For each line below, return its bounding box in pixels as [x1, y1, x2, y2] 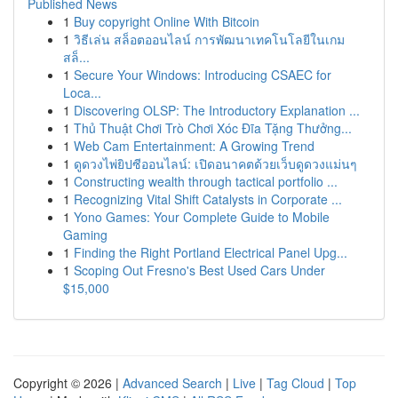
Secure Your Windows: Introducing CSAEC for [74, 66, 331, 84]
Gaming [63, 226, 107, 243]
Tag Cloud [267, 374, 324, 392]
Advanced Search [123, 374, 222, 392]
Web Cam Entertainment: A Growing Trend [74, 137, 314, 155]
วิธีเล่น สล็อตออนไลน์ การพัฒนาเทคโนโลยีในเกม [74, 30, 345, 48]
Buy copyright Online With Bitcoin [74, 12, 259, 30]
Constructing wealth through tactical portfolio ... [74, 172, 338, 190]
